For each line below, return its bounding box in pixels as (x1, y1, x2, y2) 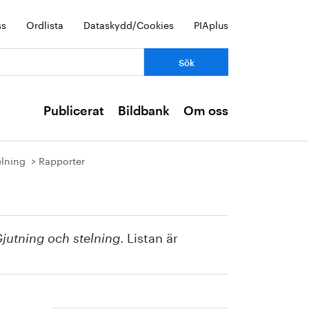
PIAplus (194, 17, 228, 32)
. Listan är (120, 226, 178, 246)
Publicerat (43, 105, 104, 117)
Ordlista (26, 17, 63, 32)
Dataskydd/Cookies (83, 17, 174, 32)
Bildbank (118, 105, 170, 117)
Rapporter (39, 152, 85, 168)
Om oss (183, 105, 228, 117)
